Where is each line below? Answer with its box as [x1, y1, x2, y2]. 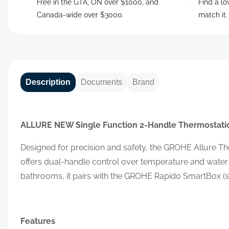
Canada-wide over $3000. [37, 10, 124, 19]
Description [26, 77, 71, 86]
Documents [81, 77, 122, 86]
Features [20, 216, 55, 226]
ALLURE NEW [20, 120, 76, 130]
